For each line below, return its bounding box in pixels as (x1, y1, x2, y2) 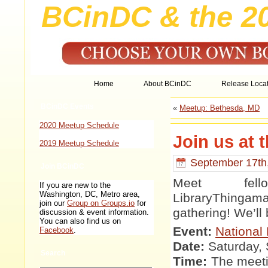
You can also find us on (39, 217, 121, 226)
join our (39, 199, 67, 208)
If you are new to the (39, 181, 111, 190)
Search (41, 249, 65, 257)
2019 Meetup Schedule (39, 139, 119, 148)
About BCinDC (144, 80, 191, 88)
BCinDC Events (41, 102, 94, 111)
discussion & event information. (39, 208, 149, 217)
